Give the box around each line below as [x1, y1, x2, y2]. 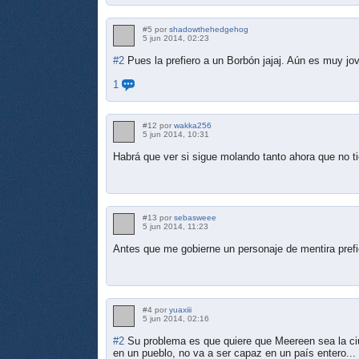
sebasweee [174, 212, 216, 222]
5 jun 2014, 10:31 [143, 129, 209, 139]
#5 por [143, 24, 169, 34]
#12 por [143, 120, 174, 130]
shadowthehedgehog [169, 24, 248, 34]
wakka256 [174, 120, 212, 130]
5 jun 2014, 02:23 [143, 33, 209, 42]
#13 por [143, 212, 174, 222]
